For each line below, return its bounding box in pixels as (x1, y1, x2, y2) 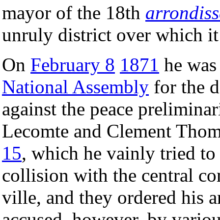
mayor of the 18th (2, 1, 145, 23)
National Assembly (2, 76, 149, 97)
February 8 (30, 54, 115, 75)
